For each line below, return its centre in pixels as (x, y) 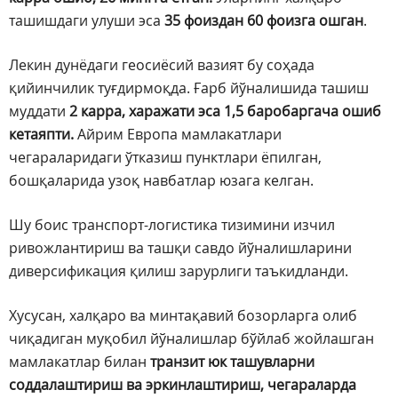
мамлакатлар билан (80, 362)
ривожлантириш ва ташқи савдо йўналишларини (180, 248)
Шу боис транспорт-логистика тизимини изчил (172, 225)
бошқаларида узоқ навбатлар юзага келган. (161, 181)
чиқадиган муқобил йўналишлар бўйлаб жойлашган (191, 339)
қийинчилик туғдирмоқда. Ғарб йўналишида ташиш (189, 88)
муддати (39, 111)
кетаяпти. (41, 135)
